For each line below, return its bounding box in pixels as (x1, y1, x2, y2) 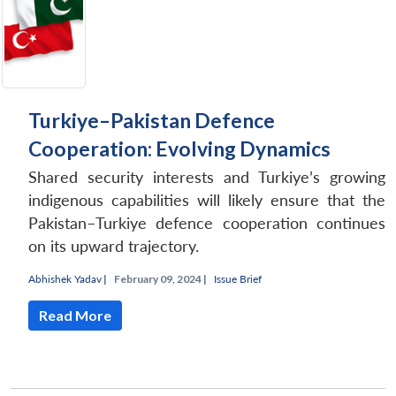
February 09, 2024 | (114, 271, 207, 286)
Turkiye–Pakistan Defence (28, 107, 275, 133)
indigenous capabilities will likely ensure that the (28, 190, 385, 209)
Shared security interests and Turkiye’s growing (28, 167, 385, 187)
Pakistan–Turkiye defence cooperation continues (28, 213, 385, 232)
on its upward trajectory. (28, 236, 199, 255)
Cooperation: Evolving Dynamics (28, 135, 331, 161)
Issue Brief (214, 271, 262, 286)
